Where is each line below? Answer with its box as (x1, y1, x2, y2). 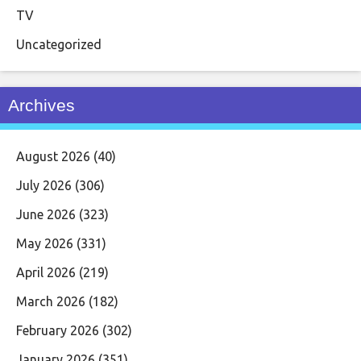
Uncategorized (16, 36, 102, 52)
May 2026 (16, 235, 73, 251)
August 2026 (16, 148, 90, 164)
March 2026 (16, 293, 85, 309)
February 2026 (16, 322, 99, 338)
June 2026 (16, 206, 76, 222)
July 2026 (16, 177, 72, 193)
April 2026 (16, 264, 76, 280)
